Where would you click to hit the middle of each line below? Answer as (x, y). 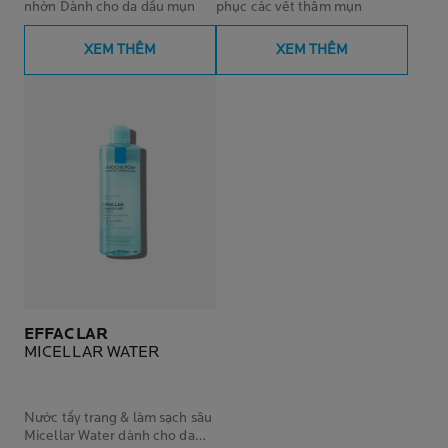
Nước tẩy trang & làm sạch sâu (118, 418)
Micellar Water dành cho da (109, 436)
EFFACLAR (66, 334)
